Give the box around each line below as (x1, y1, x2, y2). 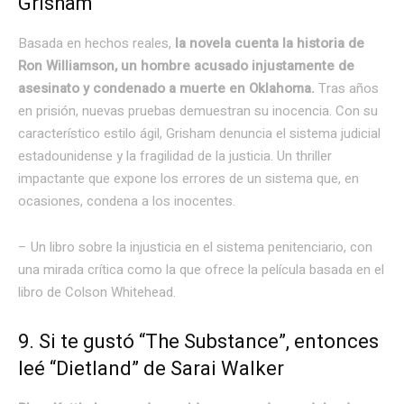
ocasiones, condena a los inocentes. (18, 190, 235, 211)
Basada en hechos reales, (18, 32, 175, 53)
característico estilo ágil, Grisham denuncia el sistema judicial (18, 123, 381, 143)
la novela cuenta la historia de (175, 32, 364, 53)
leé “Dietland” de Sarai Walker (18, 356, 284, 380)
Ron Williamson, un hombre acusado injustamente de (18, 55, 354, 76)
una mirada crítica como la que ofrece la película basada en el (18, 259, 384, 280)
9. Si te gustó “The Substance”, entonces (18, 329, 379, 353)
